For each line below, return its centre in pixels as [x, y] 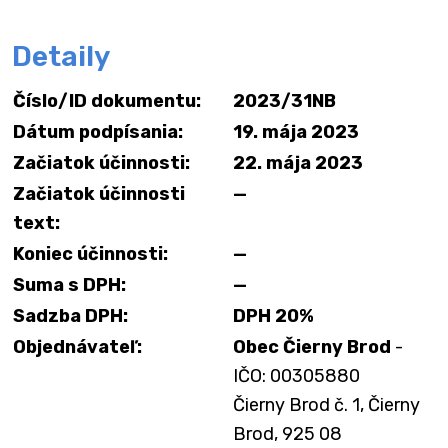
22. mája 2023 [298, 163]
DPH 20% [273, 316]
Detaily [61, 56]
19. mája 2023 [296, 132]
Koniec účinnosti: [90, 254]
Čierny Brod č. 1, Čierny [326, 405]
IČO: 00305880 [296, 376]
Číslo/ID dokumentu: [107, 101]
